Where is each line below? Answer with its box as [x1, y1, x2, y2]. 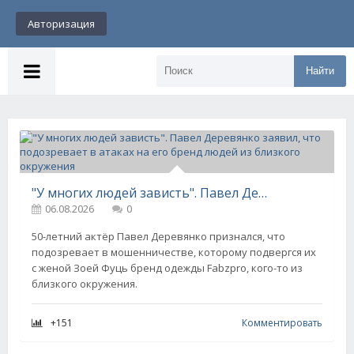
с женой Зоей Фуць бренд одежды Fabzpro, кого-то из [32, 261, 303, 275]
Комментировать [242, 316, 322, 330]
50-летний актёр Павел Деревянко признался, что [32, 229, 285, 243]
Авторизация [28, 17, 95, 31]
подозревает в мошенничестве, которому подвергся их [32, 245, 316, 259]
